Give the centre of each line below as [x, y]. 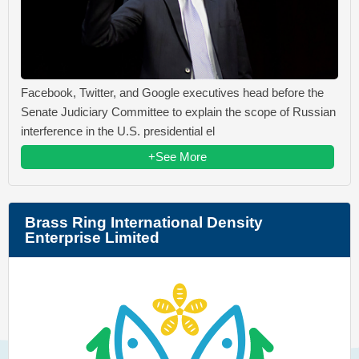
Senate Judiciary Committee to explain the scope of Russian [178, 111]
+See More [177, 156]
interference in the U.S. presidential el [118, 131]
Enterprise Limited [92, 237]
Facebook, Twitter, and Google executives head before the [172, 92]
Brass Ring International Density [144, 222]
